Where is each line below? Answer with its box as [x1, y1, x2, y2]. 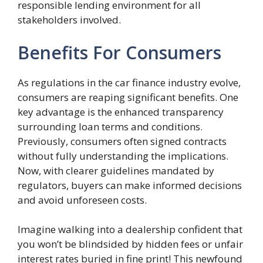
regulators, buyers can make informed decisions [18, 178, 242, 192]
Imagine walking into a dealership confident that [18, 222, 242, 236]
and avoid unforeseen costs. [18, 193, 147, 207]
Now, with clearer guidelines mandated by [18, 163, 214, 177]
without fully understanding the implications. [18, 149, 228, 163]
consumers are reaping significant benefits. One [18, 90, 238, 104]
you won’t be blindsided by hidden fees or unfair [18, 237, 243, 251]
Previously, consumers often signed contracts [18, 134, 227, 148]
